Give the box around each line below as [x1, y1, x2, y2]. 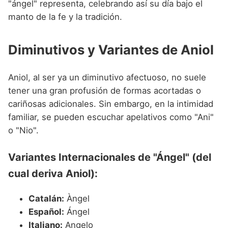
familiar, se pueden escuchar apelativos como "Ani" [8, 112, 214, 123]
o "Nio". [8, 125, 39, 136]
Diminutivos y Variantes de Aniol [8, 41, 214, 58]
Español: [28, 207, 64, 217]
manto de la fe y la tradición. [8, 11, 122, 22]
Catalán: [28, 193, 64, 204]
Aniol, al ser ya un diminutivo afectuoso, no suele [8, 72, 206, 83]
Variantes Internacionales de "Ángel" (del [8, 151, 211, 164]
